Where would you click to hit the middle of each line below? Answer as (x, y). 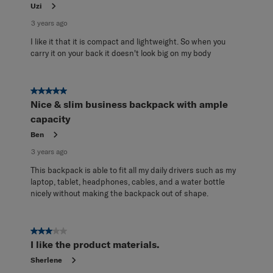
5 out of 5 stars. (62, 91)
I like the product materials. (95, 244)
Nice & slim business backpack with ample (129, 104)
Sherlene (46, 260)
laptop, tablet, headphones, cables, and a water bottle (128, 181)
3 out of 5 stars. (62, 231)
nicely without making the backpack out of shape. (119, 193)
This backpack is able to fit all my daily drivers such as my (133, 170)
